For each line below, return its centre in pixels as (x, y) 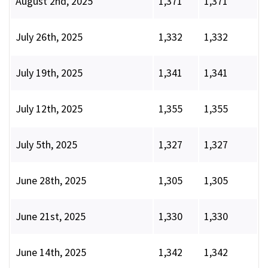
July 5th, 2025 (46, 145)
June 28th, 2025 (51, 181)
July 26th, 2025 (49, 37)
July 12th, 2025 (49, 109)
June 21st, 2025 (51, 217)
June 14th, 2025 (51, 252)
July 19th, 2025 (49, 73)
